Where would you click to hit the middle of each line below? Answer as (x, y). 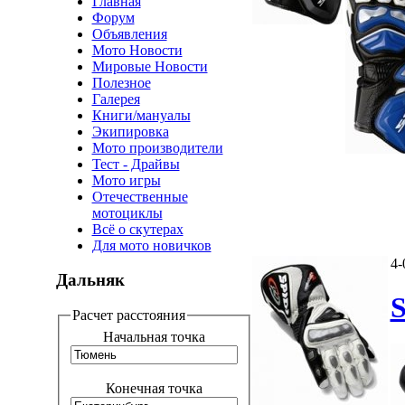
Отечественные (140, 196)
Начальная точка (154, 336)
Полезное (121, 82)
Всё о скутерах (137, 229)
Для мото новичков (151, 245)
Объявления (129, 33)
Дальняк (90, 280)
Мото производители (157, 147)
